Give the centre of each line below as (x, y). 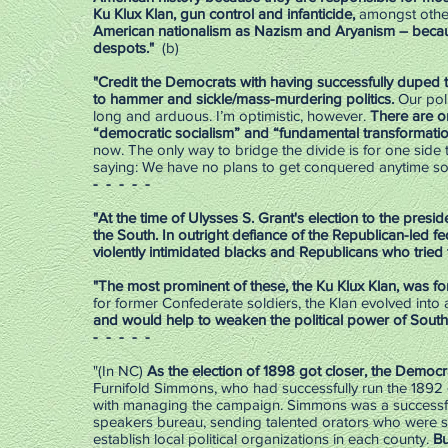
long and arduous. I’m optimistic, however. (231, 115)
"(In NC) (120, 370)
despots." (125, 47)
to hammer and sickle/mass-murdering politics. (243, 98)
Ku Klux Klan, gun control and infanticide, (224, 13)
